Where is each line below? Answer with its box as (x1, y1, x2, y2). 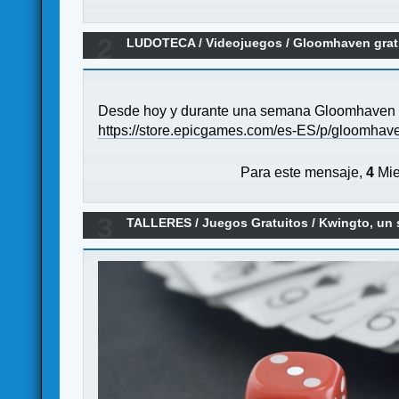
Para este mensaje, (240, 164, 367, 180)
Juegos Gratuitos (202, 215, 313, 230)
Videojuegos (206, 36, 283, 51)
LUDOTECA (126, 36, 196, 51)
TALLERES (126, 215, 192, 230)
